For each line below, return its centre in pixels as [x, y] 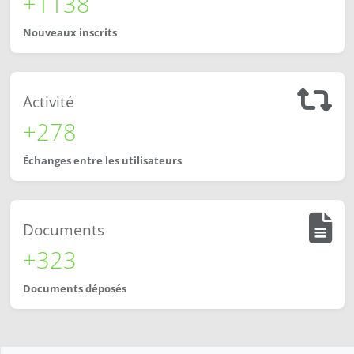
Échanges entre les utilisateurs [102, 161]
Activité [49, 102]
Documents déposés [75, 289]
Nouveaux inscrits [70, 33]
